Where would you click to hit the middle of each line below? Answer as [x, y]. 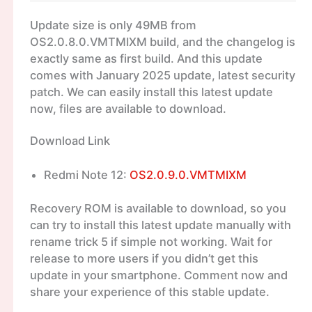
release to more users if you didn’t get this [144, 259]
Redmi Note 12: [86, 174]
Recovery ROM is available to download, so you [158, 209]
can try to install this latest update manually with [160, 225]
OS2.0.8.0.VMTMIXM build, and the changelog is [162, 42]
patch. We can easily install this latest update [151, 92]
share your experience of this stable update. [149, 292]
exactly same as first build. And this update [146, 59]
